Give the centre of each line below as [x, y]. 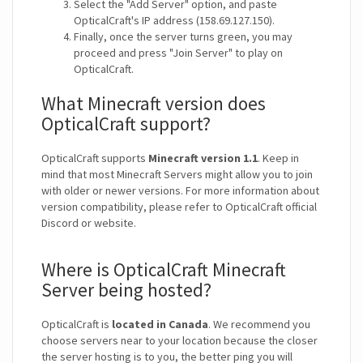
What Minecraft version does [154, 104]
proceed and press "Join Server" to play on [178, 53]
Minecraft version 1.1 [203, 158]
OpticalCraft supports [95, 158]
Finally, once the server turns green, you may [183, 37]
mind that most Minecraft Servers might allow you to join [177, 175]
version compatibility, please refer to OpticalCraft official [179, 207]
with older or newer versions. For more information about [180, 191]
